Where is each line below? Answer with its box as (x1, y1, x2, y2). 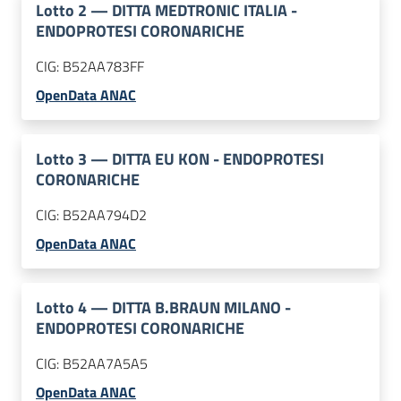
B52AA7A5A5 (63, 353, 148, 375)
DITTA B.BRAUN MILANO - (112, 295, 291, 320)
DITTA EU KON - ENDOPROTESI (112, 147, 324, 172)
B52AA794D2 (63, 204, 147, 226)
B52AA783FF (63, 55, 144, 78)
